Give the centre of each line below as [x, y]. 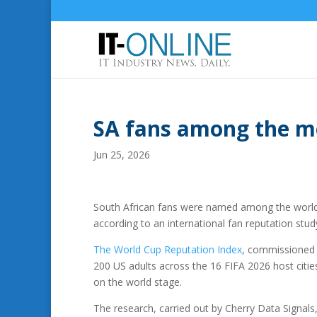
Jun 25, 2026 [122, 155]
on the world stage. [138, 282]
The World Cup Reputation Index [168, 249]
